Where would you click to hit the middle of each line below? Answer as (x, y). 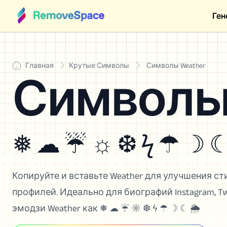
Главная (40, 65)
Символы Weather (176, 65)
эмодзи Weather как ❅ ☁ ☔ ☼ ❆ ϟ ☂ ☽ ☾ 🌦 (106, 208)
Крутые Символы (99, 65)
